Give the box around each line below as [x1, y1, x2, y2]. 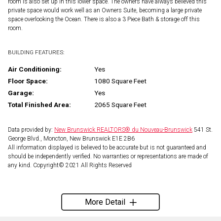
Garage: [8, 88, 34, 97]
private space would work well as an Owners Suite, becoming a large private [8, 6, 202, 14]
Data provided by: [8, 126, 54, 133]
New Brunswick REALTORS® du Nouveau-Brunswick [54, 126, 192, 133]
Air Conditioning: [8, 65, 62, 73]
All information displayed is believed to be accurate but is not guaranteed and [8, 144, 206, 151]
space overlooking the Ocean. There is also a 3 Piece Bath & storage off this [8, 15, 200, 23]
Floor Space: [8, 76, 48, 85]
